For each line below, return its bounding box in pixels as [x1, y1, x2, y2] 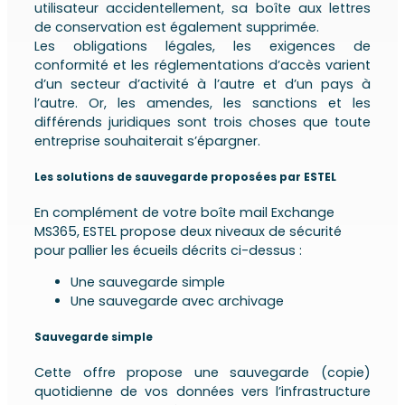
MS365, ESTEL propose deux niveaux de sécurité [34, 221, 343, 240]
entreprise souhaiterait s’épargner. [34, 132, 261, 151]
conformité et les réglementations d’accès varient [34, 56, 371, 75]
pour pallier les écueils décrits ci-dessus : [34, 240, 303, 259]
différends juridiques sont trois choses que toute [34, 113, 371, 132]
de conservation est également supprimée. [34, 18, 320, 37]
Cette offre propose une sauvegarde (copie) [34, 363, 371, 382]
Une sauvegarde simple [71, 273, 226, 292]
